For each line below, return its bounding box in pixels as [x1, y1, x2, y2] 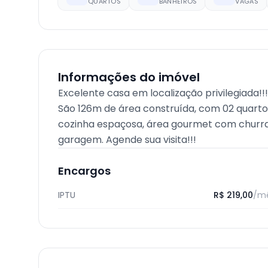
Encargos [58, 163, 111, 178]
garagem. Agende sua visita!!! [58, 133, 196, 147]
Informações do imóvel [58, 69, 200, 86]
